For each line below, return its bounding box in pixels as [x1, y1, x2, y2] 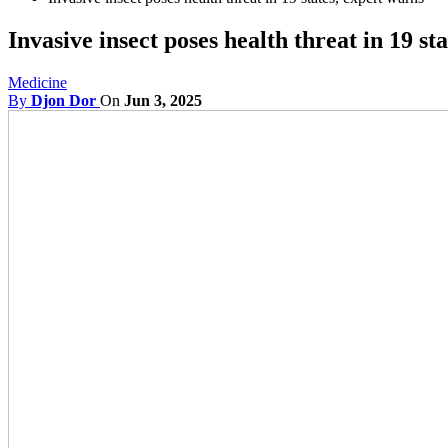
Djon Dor [31, 91, 96, 109]
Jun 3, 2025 [124, 91, 202, 109]
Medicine [8, 73, 67, 91]
